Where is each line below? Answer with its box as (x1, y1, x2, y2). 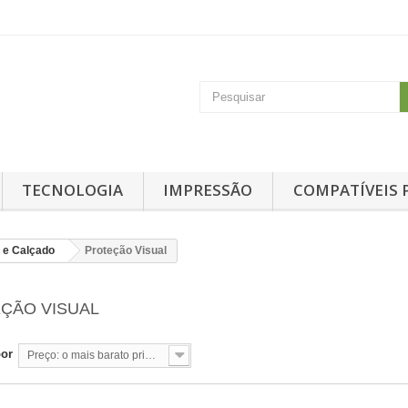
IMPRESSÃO (163, 178, 253, 200)
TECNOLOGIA (22, 178, 124, 200)
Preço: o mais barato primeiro (145, 348, 156, 362)
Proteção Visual (85, 243, 167, 257)
